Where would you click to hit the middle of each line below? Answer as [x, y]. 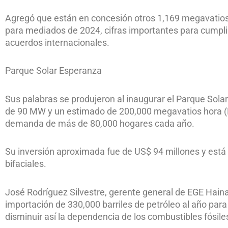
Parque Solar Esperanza [53, 71]
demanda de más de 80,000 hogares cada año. [100, 123]
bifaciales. [26, 164]
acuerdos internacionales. [57, 42]
